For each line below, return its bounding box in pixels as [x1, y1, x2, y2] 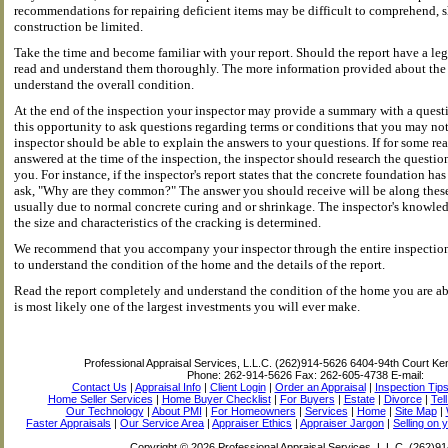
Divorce [383, 393, 422, 405]
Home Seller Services [47, 393, 153, 405]
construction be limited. [14, 19, 143, 34]
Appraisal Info [134, 381, 201, 393]
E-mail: [391, 369, 424, 381]
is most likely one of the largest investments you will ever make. [14, 299, 360, 314]
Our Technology [65, 405, 144, 417]
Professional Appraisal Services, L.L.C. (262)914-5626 [84, 357, 347, 369]
